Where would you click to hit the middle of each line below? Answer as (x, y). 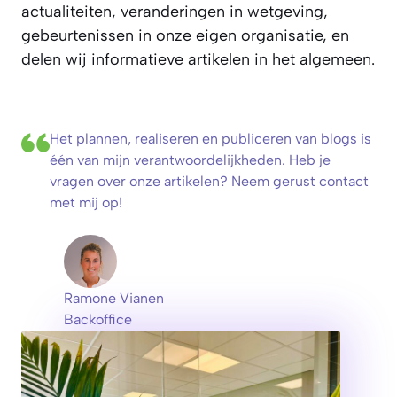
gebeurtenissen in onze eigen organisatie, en (185, 35)
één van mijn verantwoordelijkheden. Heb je (190, 160)
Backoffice (98, 319)
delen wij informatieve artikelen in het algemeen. (198, 59)
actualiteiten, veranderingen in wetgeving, (175, 12)
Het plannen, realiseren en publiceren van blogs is (210, 139)
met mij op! (86, 202)
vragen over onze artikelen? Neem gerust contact (209, 181)
